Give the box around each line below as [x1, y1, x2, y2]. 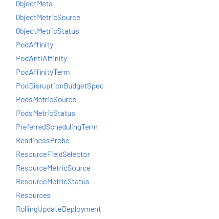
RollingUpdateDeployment [16, 203, 101, 213]
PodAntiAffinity [16, 53, 67, 63]
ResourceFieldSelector [16, 149, 90, 158]
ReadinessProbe [16, 135, 69, 145]
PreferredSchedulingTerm [16, 121, 98, 131]
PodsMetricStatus [16, 108, 75, 117]
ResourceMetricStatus [16, 176, 89, 186]
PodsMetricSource [16, 94, 76, 104]
